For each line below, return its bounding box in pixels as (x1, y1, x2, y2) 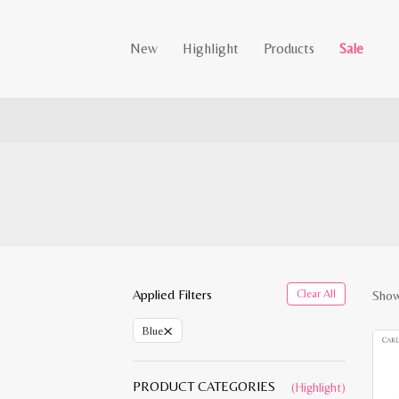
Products (264, 40, 315, 57)
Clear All (297, 287, 337, 300)
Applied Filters (133, 286, 213, 302)
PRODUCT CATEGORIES (133, 379, 276, 394)
